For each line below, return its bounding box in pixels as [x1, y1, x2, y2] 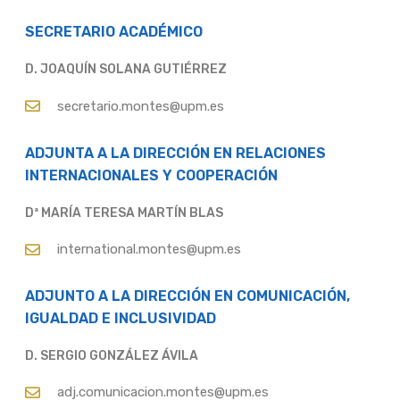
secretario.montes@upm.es [57, 97, 225, 114]
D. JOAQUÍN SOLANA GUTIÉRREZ [24, 62, 227, 78]
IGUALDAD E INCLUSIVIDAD [24, 310, 216, 328]
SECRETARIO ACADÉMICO [24, 23, 203, 41]
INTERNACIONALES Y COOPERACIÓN [24, 166, 278, 184]
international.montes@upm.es [57, 241, 242, 258]
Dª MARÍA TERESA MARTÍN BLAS [24, 204, 223, 221]
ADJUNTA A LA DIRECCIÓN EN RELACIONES [24, 144, 326, 162]
